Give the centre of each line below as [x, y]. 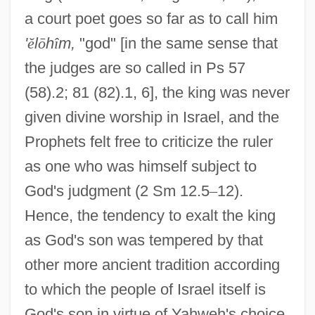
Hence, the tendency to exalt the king [150, 215]
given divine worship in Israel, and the [152, 117]
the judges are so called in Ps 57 [135, 67]
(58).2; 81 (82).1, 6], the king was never [157, 92]
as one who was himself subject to [140, 166]
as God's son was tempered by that [143, 240]
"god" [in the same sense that [176, 43]
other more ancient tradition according [152, 264]
